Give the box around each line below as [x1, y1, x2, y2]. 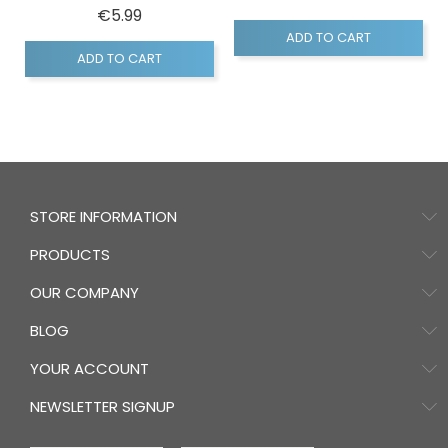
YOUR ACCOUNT [30, 358, 149, 380]
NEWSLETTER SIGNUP [30, 396, 175, 418]
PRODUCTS [30, 244, 110, 266]
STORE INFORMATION [30, 206, 177, 228]
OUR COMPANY [30, 282, 139, 304]
